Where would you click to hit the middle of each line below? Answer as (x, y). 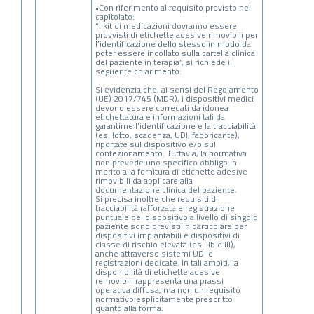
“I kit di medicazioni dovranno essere (166, 26)
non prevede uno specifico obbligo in (166, 163)
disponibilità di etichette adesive (157, 272)
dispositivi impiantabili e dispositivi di (167, 235)
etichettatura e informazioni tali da (160, 117)
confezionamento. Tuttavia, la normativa (171, 153)
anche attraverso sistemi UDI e (154, 254)
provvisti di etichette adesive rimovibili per (176, 35)
